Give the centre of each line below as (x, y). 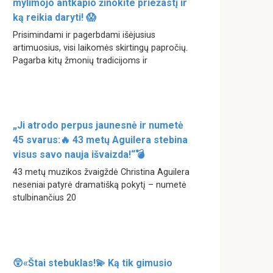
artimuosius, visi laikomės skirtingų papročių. (100, 48)
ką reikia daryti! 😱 (55, 17)
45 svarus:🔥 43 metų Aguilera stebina (100, 140)
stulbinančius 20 (44, 198)
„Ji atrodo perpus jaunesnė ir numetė (98, 126)
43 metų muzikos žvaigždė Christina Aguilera (101, 172)
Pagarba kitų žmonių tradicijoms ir (80, 60)
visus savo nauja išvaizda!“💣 (79, 155)
